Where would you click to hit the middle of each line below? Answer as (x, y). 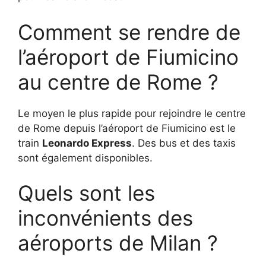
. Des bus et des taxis (184, 143)
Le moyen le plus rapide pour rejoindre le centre (132, 113)
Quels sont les (86, 193)
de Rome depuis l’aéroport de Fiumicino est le (127, 128)
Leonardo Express (87, 143)
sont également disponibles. (85, 158)
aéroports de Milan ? (118, 243)
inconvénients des (105, 218)
